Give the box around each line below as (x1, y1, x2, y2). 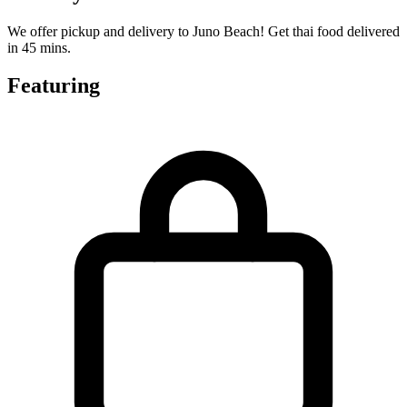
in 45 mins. (7, 39, 71, 55)
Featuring (7, 74, 100, 98)
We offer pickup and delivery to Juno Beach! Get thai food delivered (7, 23, 400, 39)
